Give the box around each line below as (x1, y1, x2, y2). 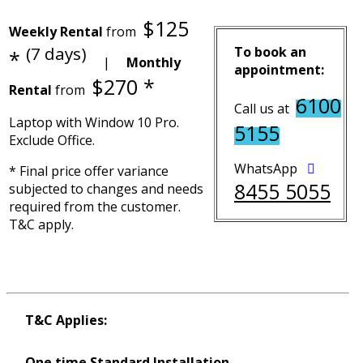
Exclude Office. (9, 130, 95, 149)
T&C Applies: (25, 310, 108, 329)
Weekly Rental (9, 22, 103, 41)
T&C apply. (9, 215, 74, 233)
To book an (234, 42, 306, 61)
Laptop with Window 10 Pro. (9, 113, 179, 131)
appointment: (234, 60, 324, 79)
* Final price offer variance (9, 161, 169, 180)
